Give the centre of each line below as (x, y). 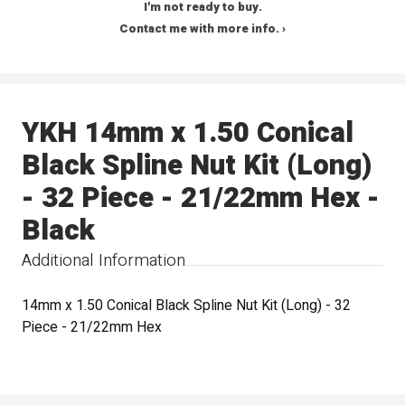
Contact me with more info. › (202, 29)
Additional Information (104, 260)
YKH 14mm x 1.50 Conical (188, 132)
